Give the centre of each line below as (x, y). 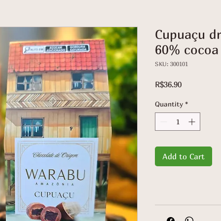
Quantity (169, 104)
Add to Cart (184, 156)
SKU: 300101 (171, 64)
